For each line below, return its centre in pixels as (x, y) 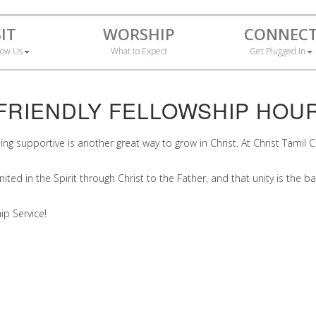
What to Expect (139, 51)
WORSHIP (139, 34)
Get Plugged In (278, 51)
